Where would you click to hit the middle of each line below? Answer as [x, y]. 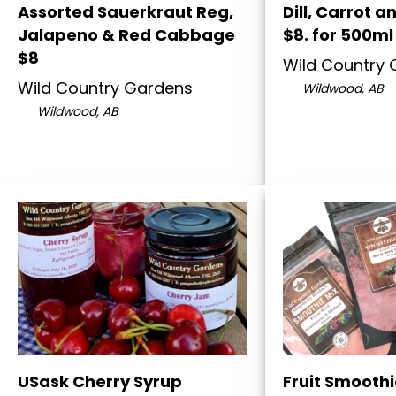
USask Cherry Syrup [100, 382]
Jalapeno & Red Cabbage [126, 35]
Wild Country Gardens [105, 88]
